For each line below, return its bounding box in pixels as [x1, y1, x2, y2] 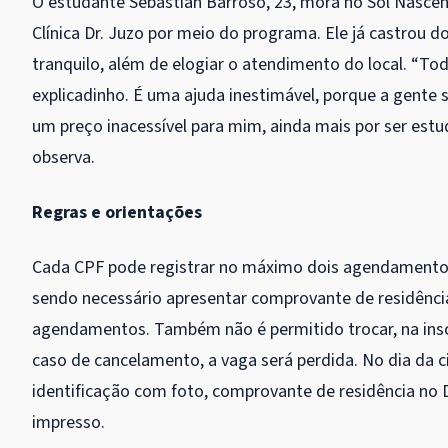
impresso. [32, 410, 105, 436]
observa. [32, 145, 95, 171]
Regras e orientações [32, 200, 202, 226]
